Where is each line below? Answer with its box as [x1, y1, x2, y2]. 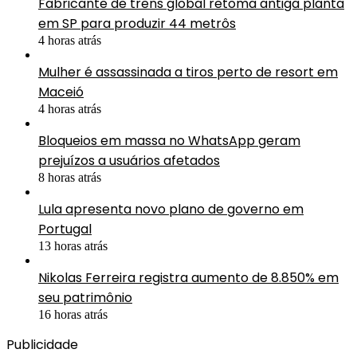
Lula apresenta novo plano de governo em [38, 199, 304, 218]
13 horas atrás [38, 238, 108, 253]
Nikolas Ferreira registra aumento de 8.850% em [38, 268, 339, 287]
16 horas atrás [38, 307, 108, 321]
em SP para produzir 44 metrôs [38, 14, 236, 33]
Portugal [38, 219, 92, 238]
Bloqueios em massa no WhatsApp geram [38, 131, 300, 150]
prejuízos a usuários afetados [38, 151, 220, 170]
